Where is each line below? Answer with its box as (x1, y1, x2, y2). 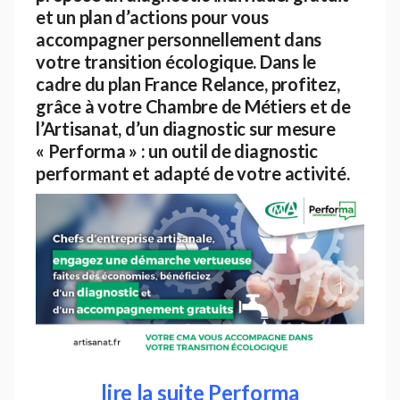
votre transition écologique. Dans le (36, 50, 316, 72)
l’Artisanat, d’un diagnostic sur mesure (36, 117, 336, 139)
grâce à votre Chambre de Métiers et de (36, 95, 351, 117)
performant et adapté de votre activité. (36, 162, 350, 184)
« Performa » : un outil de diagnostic (36, 139, 318, 162)
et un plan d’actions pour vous (36, 5, 269, 28)
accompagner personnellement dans (36, 28, 321, 50)
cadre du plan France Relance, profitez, (36, 72, 340, 95)
